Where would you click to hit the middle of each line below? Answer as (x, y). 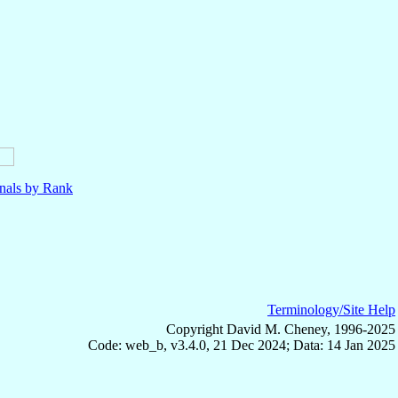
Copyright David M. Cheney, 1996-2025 (281, 329)
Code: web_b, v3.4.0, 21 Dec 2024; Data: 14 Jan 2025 (242, 345)
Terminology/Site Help (331, 309)
